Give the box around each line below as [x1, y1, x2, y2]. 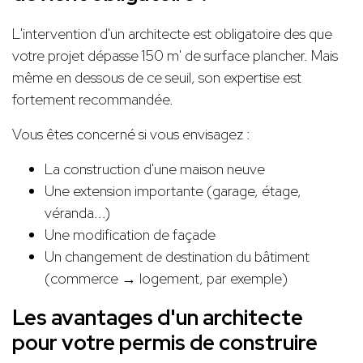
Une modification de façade [45, 224, 216, 244]
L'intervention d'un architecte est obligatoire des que [12, 23, 332, 43]
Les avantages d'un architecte [12, 303, 303, 331]
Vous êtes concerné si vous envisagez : [12, 124, 250, 143]
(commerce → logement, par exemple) [45, 268, 288, 288]
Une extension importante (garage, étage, [45, 181, 301, 200]
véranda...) [45, 203, 110, 222]
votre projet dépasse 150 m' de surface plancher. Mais [12, 45, 338, 65]
